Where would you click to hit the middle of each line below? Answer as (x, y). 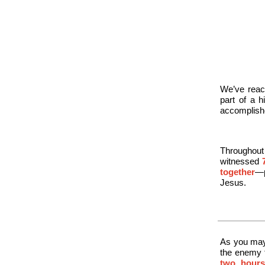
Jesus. (233, 182)
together (237, 172)
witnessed (241, 161)
